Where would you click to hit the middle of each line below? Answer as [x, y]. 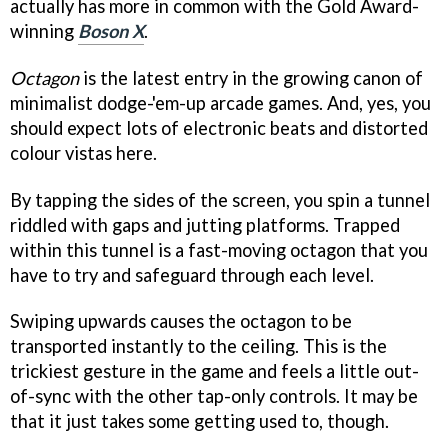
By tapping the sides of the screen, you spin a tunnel [220, 199]
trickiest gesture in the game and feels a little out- [214, 371]
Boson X [111, 30]
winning [44, 30]
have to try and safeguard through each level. [192, 274]
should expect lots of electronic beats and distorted [219, 127]
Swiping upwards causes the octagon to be [181, 321]
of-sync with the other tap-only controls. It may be [214, 396]
